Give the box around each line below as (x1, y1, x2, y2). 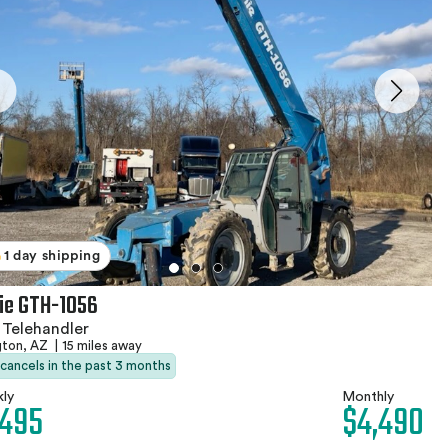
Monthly (342, 390, 394, 404)
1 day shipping (4, 249, 101, 263)
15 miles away (62, 339, 142, 352)
